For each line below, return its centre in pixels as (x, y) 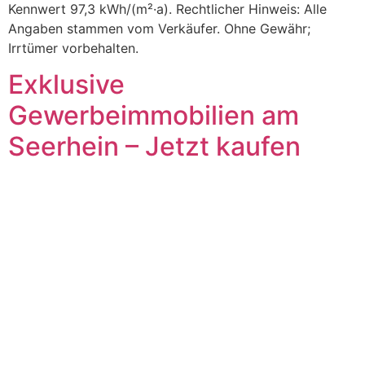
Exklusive (66, 85)
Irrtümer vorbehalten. (73, 48)
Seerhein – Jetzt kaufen (154, 147)
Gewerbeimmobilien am (154, 116)
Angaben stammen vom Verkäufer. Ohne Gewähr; (159, 28)
